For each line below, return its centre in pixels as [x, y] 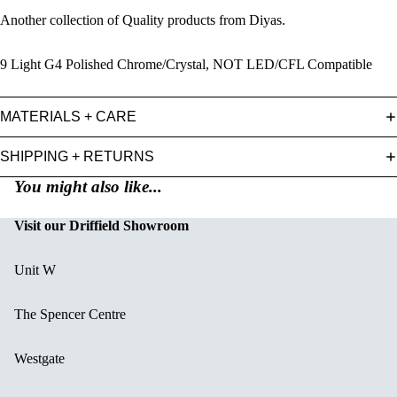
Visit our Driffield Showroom [101, 225]
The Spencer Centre [70, 314]
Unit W [35, 269]
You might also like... [88, 186]
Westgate [39, 358]
